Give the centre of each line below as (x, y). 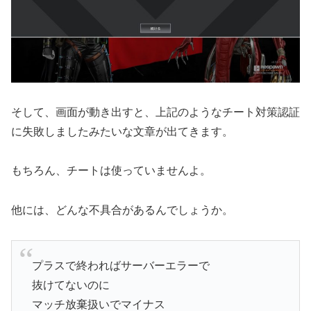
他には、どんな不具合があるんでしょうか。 (122, 210)
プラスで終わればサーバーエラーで (120, 266)
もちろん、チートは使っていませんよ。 (111, 171)
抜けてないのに (70, 285)
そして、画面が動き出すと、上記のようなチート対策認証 (155, 112)
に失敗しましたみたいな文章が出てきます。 (122, 131)
